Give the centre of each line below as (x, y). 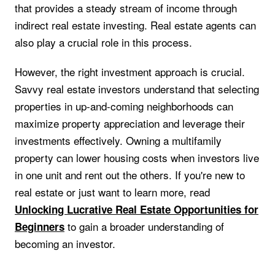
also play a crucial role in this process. (103, 42)
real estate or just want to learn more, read (112, 192)
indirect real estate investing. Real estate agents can (135, 25)
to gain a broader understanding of (144, 227)
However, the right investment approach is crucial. (130, 72)
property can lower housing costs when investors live (137, 158)
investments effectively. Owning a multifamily (118, 141)
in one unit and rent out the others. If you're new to (130, 175)
